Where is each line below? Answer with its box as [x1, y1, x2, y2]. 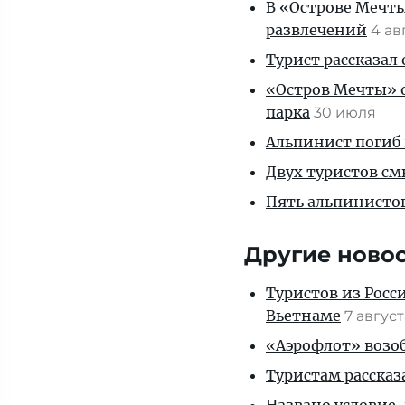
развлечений [266, 21, 367, 39]
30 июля [314, 104, 380, 121]
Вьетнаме [266, 306, 341, 325]
